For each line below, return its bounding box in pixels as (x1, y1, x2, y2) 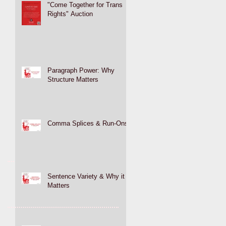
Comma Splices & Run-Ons (47, 119, 128, 127)
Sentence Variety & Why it (47, 172, 125, 180)
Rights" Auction (47, 10, 93, 18)
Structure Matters (47, 75, 98, 83)
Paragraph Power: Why (47, 66, 115, 74)
